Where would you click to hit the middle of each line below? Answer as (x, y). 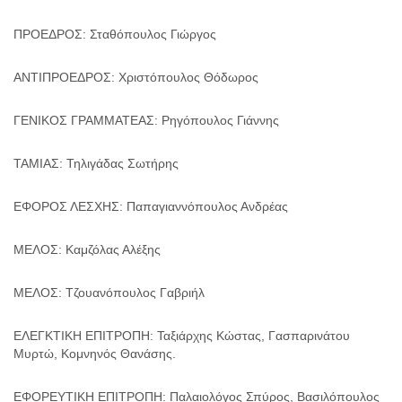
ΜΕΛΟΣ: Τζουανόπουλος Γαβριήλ (109, 292)
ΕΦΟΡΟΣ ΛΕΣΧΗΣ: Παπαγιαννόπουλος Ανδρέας (151, 206)
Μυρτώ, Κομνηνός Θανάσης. (95, 353)
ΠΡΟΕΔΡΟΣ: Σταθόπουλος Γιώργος (115, 34)
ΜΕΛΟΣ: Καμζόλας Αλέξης (87, 249)
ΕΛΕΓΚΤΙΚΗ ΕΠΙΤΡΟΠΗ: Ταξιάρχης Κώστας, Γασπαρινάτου (182, 335)
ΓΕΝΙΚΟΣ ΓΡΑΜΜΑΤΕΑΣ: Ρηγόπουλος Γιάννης (146, 120)
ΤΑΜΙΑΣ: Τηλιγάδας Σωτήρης (96, 163)
